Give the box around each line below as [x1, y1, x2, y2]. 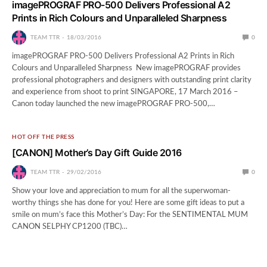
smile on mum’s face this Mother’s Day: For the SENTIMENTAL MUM [12, 210, 249, 219]
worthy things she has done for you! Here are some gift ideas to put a [12, 198, 245, 207]
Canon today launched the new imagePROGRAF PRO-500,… [12, 100, 216, 108]
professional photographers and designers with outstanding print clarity [12, 76, 252, 84]
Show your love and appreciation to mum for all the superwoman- [12, 187, 231, 195]
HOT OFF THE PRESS [12, 133, 74, 140]
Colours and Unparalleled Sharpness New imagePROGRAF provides [12, 64, 241, 72]
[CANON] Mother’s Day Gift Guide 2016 [12, 146, 182, 159]
